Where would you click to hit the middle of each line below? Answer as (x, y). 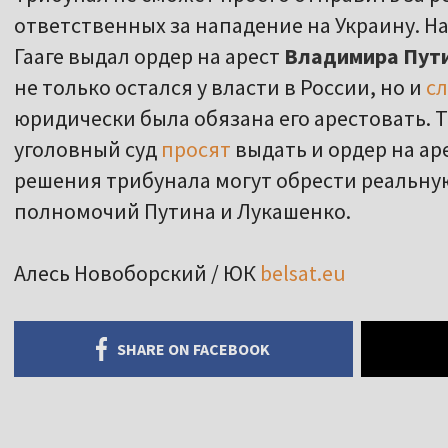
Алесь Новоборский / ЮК (137, 273)
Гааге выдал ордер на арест (149, 56)
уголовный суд (87, 149)
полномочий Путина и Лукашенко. (182, 211)
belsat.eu (303, 273)
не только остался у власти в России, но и (220, 87)
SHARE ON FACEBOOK (194, 349)
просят (196, 149)
